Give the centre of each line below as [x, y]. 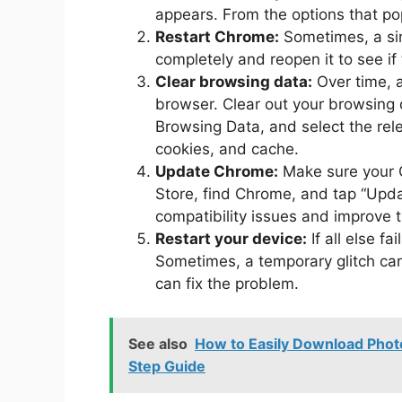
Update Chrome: [217, 171]
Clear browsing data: [234, 81]
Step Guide [167, 367]
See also [158, 344]
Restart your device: [231, 238]
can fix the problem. [227, 283]
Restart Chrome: [217, 36]
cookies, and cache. [227, 149]
